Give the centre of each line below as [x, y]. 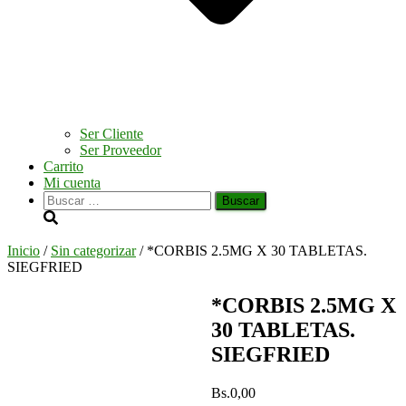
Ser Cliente [111, 134]
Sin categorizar [93, 251]
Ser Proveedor [121, 150]
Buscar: [64, 198]
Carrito [63, 166]
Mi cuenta [72, 183]
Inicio [24, 251]
